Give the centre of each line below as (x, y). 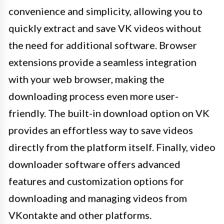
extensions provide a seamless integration (102, 62)
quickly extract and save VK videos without (105, 28)
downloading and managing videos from (98, 198)
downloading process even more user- (93, 96)
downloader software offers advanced (94, 164)
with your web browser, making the (86, 79)
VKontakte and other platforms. (80, 215)
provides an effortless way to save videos (101, 130)
